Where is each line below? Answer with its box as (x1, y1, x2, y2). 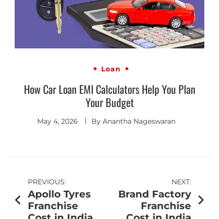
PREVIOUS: (28, 177, 66, 186)
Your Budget (85, 94, 134, 110)
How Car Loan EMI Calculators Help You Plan (23, 81, 196, 97)
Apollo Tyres (28, 188, 91, 200)
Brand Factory (118, 188, 191, 200)
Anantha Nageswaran (102, 116, 175, 126)
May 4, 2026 (37, 116, 78, 126)
